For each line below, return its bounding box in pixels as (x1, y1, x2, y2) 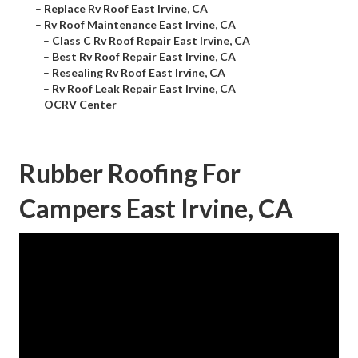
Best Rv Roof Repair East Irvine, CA (52, 50, 236, 64)
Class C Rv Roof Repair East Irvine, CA (52, 34, 250, 48)
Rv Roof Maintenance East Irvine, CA (44, 18, 236, 32)
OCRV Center (44, 97, 117, 112)
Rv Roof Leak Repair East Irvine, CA (52, 82, 236, 96)
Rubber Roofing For (19, 157, 241, 189)
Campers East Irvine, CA (19, 193, 293, 225)
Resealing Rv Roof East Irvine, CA (52, 66, 225, 80)
